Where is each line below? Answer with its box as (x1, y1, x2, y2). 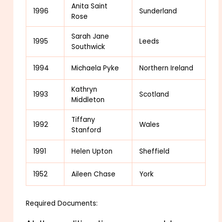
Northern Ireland (139, 63, 194, 73)
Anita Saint (71, 1, 108, 11)
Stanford (71, 125, 102, 135)
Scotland (139, 89, 169, 99)
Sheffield (139, 146, 170, 156)
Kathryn (71, 84, 98, 94)
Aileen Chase (71, 169, 116, 179)
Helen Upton (71, 146, 113, 156)
